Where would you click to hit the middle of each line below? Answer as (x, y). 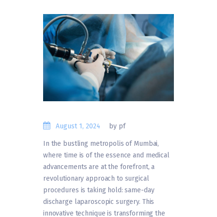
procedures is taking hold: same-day (99, 190)
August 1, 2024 (78, 126)
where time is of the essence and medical (106, 155)
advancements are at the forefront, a (99, 167)
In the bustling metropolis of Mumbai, (101, 144)
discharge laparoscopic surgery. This (99, 202)
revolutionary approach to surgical (96, 179)
